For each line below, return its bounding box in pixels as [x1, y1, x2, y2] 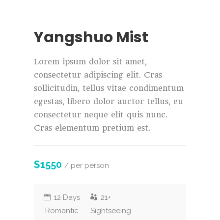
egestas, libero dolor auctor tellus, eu [34, 97, 183, 107]
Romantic [45, 206, 79, 216]
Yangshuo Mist [34, 27, 148, 48]
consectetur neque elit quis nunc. [34, 110, 167, 120]
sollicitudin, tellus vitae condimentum [34, 83, 184, 93]
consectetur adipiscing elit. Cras [34, 70, 162, 80]
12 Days [54, 193, 80, 202]
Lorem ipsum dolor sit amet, [34, 57, 147, 67]
